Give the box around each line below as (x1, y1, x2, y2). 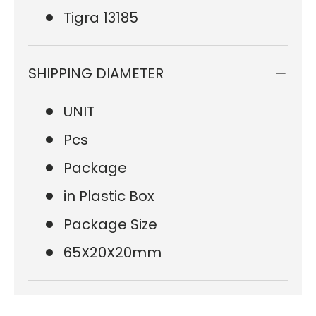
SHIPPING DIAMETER (28, 63, 164, 83)
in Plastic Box (63, 186, 154, 206)
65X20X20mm (63, 242, 162, 262)
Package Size (63, 214, 157, 234)
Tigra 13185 (63, 7, 138, 28)
